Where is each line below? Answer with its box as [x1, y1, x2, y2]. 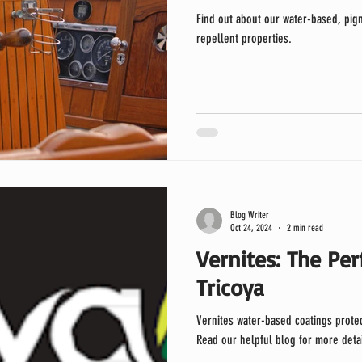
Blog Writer [230, 208, 269, 221]
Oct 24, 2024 [230, 222, 272, 234]
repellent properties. [196, 31, 292, 46]
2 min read [287, 222, 323, 234]
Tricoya [196, 272, 264, 301]
